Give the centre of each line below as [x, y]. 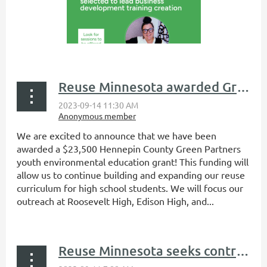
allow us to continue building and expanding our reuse [131, 174]
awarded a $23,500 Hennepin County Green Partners [129, 148]
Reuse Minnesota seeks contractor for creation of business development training [243, 250]
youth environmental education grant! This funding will [133, 161]
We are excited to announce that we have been [117, 135]
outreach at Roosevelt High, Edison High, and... [115, 201]
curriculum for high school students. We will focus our [130, 187]
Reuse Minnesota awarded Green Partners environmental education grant [243, 86]
